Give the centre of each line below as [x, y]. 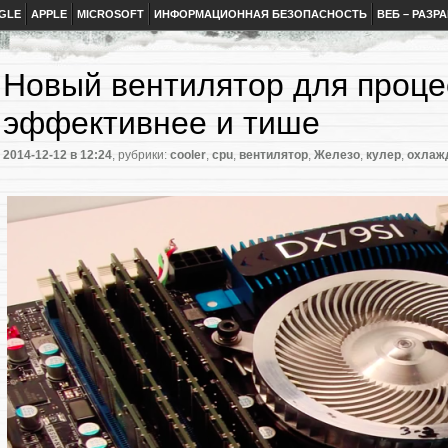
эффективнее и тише [161, 123]
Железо [337, 155]
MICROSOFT [110, 14]
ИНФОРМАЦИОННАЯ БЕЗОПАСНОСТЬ [260, 14]
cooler [188, 155]
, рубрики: [141, 155]
